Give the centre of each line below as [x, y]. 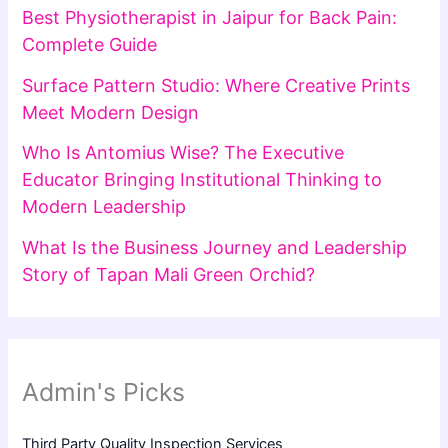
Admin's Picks [104, 392]
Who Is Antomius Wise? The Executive [183, 153]
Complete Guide [90, 45]
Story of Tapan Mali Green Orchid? [169, 274]
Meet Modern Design [111, 112]
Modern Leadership [104, 207]
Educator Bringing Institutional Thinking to [202, 180]
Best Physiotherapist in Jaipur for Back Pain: [210, 18]
